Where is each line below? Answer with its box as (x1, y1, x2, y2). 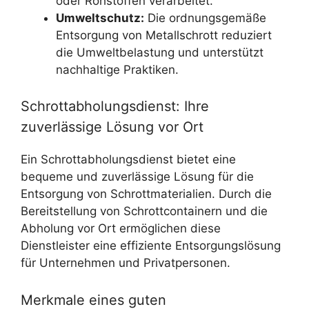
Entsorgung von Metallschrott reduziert (56, 28, 272, 42)
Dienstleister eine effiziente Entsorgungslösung (21, 239, 281, 253)
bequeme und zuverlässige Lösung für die (21, 170, 254, 184)
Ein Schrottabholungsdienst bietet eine (21, 152, 236, 167)
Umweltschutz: (56, 10, 144, 25)
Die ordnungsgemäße (144, 10, 266, 25)
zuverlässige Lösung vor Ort (21, 119, 203, 136)
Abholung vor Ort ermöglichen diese (21, 221, 221, 236)
